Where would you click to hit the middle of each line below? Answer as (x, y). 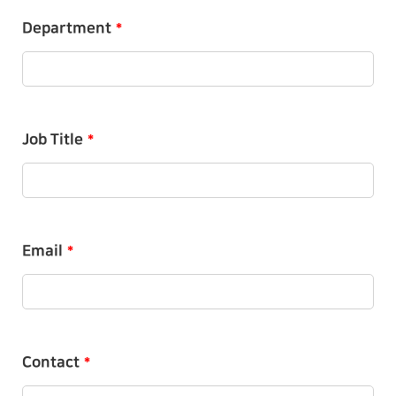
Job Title (53, 139)
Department (67, 28)
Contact (51, 362)
